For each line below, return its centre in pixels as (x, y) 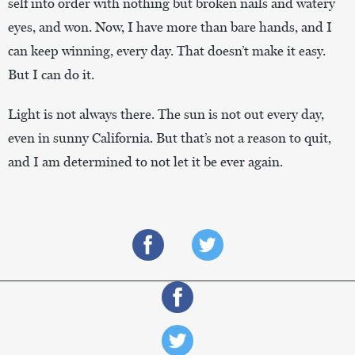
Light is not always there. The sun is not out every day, (166, 114)
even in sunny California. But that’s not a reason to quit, (170, 137)
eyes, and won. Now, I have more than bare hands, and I (170, 27)
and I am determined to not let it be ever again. (146, 161)
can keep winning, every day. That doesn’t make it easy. (167, 50)
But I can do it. (52, 74)
